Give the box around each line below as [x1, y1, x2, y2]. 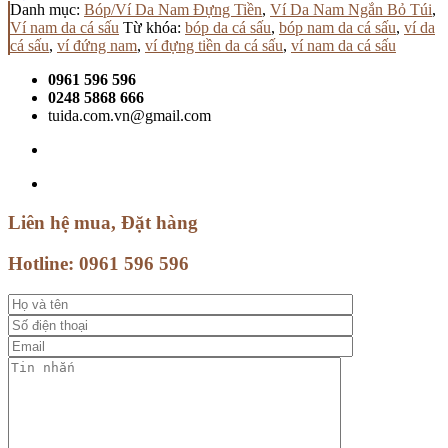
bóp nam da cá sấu [279, 19, 396, 37]
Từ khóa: [123, 19, 185, 37]
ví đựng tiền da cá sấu [145, 37, 283, 55]
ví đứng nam [57, 37, 137, 55]
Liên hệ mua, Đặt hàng [8, 212, 198, 234]
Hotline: [8, 252, 74, 274]
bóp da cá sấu [185, 19, 271, 37]
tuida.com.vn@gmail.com [48, 107, 211, 125]
